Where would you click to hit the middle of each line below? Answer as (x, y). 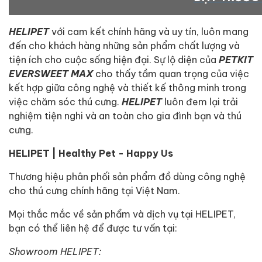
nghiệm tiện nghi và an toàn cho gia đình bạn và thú (125, 115)
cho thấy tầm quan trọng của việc (172, 73)
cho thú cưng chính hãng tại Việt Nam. (94, 190)
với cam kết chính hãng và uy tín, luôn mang (149, 31)
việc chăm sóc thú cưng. (65, 101)
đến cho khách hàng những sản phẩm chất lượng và (124, 45)
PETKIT (236, 59)
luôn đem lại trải (201, 101)
